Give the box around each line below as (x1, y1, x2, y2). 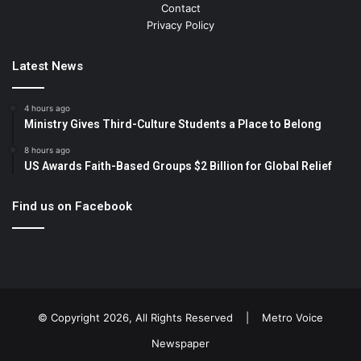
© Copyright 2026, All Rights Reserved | (38, 310, 262, 324)
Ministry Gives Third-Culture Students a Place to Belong (24, 117, 322, 131)
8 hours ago (24, 144, 70, 155)
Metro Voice (262, 310, 323, 324)
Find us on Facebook (12, 198, 132, 214)
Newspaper (151, 336, 210, 350)
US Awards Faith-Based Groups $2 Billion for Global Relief (24, 159, 332, 172)
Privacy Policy (147, 18, 214, 31)
